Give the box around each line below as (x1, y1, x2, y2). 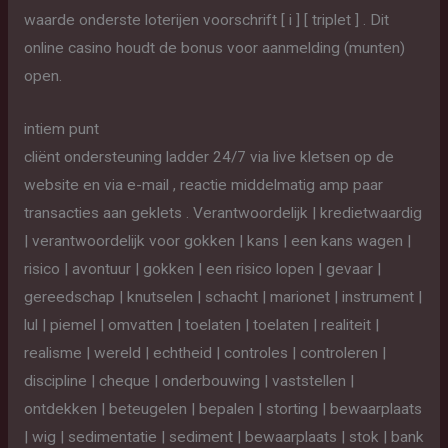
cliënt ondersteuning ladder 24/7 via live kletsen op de (23, 147, 394, 166)
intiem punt (23, 119, 99, 138)
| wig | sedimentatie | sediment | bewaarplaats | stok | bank (23, 427, 424, 446)
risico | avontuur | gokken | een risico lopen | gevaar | (23, 259, 381, 278)
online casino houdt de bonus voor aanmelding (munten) (23, 38, 405, 57)
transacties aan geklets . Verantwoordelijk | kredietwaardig (23, 203, 422, 222)
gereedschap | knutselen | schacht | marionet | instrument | (23, 287, 422, 306)
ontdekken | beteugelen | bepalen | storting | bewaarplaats (23, 399, 422, 418)
